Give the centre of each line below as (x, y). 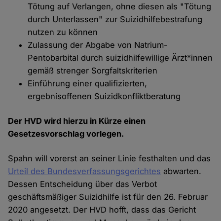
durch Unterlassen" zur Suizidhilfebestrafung (115, 19)
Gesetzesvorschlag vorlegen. (66, 134)
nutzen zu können (63, 32)
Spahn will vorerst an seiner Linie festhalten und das (110, 159)
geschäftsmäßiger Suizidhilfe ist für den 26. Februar (108, 197)
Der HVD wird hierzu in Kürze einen (77, 121)
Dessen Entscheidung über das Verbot (83, 184)
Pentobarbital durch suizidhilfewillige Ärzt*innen (120, 58)
